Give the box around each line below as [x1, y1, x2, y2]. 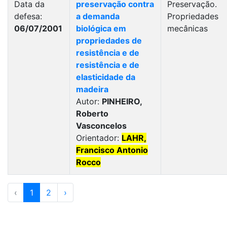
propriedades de [76, 35, 142, 46]
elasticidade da [76, 72, 135, 82]
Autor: [76, 96, 102, 106]
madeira [76, 84, 108, 94]
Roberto [76, 108, 108, 119]
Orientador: [76, 133, 122, 143]
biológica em [76, 23, 126, 33]
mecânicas [167, 23, 208, 33]
